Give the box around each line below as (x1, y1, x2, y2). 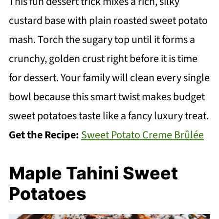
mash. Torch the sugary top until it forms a (8, 31, 195, 47)
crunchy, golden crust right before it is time (8, 50, 197, 66)
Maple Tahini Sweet (8, 162, 178, 184)
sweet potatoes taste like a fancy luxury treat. (8, 108, 209, 124)
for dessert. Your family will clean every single (8, 69, 210, 86)
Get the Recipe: (8, 127, 81, 143)
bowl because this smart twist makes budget (8, 88, 205, 105)
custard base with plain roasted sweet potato (8, 12, 208, 28)
